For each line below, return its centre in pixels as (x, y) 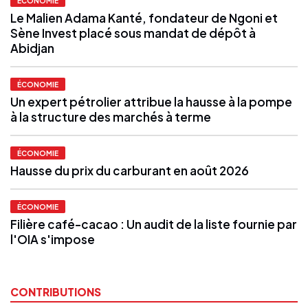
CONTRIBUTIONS (56, 291)
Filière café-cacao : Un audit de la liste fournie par (154, 224)
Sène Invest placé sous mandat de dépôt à (133, 33)
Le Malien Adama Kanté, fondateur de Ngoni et (144, 18)
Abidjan (32, 48)
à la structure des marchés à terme (111, 117)
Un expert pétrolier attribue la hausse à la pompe (151, 101)
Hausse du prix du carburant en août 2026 (130, 170)
